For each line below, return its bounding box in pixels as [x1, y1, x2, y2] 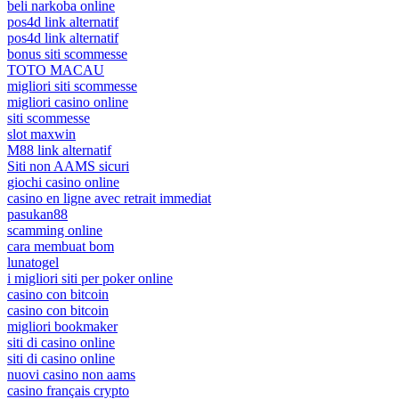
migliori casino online [7, 94, 128, 110]
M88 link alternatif [7, 142, 111, 158]
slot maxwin [7, 126, 76, 142]
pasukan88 [7, 206, 68, 222]
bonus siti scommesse [7, 45, 127, 61]
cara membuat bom [7, 238, 114, 254]
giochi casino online [7, 174, 119, 190]
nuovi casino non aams [7, 366, 135, 382]
